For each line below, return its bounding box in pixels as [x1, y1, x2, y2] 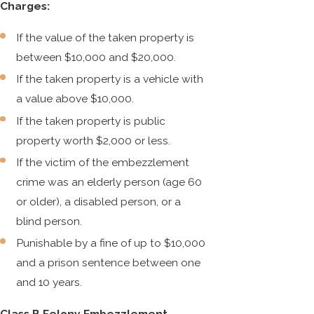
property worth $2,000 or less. [16, 133, 171, 147]
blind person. [16, 214, 83, 228]
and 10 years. [16, 275, 83, 289]
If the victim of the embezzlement [16, 155, 190, 169]
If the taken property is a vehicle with [16, 72, 204, 86]
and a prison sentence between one [16, 255, 201, 269]
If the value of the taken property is [16, 31, 195, 45]
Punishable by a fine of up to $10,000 [16, 235, 206, 250]
